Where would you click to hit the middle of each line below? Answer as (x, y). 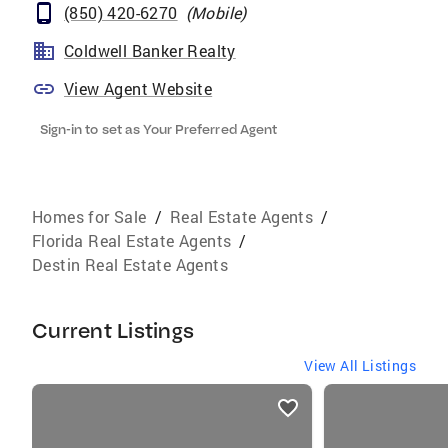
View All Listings (360, 365)
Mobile (216, 12)
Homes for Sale (89, 216)
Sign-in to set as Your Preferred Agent (158, 129)
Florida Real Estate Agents (132, 240)
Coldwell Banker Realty (150, 50)
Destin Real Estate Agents (130, 264)
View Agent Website (138, 88)
